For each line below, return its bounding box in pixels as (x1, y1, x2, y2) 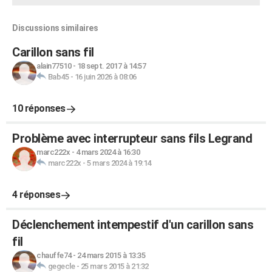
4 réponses (12, 189, 60, 200)
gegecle (47, 262, 75, 271)
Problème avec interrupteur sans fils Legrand (12, 131, 252, 146)
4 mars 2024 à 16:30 (75, 148, 140, 157)
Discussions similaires (12, 23, 98, 33)
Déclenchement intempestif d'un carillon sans (12, 217, 253, 232)
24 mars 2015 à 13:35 (77, 251, 145, 260)
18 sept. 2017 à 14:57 (76, 61, 146, 70)
